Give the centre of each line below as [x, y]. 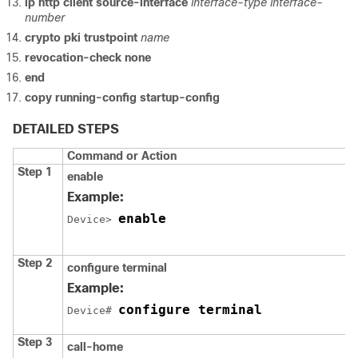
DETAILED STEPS [66, 129]
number [45, 17]
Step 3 [35, 342]
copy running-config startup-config [122, 97]
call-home [95, 346]
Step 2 [35, 263]
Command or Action [122, 155]
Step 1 [35, 171]
